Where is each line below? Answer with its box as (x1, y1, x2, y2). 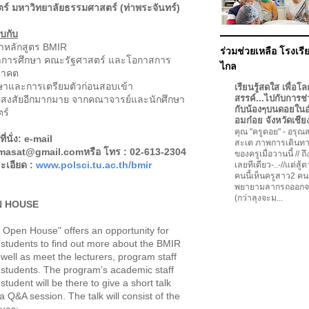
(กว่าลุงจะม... (235, 193, 283, 203)
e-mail (24, 133, 52, 144)
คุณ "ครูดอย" (235, 127, 283, 137)
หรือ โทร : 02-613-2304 (83, 146, 186, 157)
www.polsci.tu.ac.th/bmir (36, 159, 152, 170)
